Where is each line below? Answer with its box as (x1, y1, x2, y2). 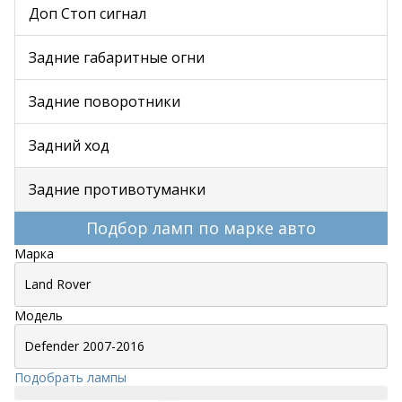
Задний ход (29, 135, 109, 155)
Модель (14, 307, 63, 324)
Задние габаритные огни (29, 48, 205, 67)
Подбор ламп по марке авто (86, 217, 316, 239)
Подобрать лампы (14, 369, 127, 386)
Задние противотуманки (29, 179, 205, 199)
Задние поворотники (29, 92, 180, 111)
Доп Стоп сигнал (29, 4, 146, 23)
